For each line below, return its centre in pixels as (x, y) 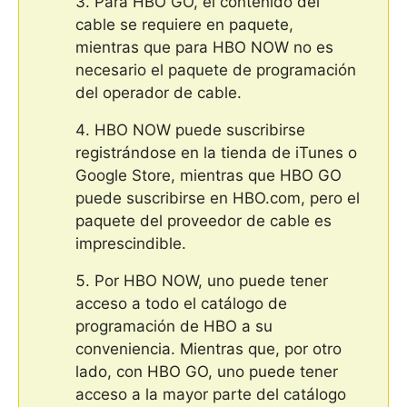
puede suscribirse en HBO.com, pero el (218, 198)
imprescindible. (131, 243)
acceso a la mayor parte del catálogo (211, 394)
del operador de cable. (159, 92)
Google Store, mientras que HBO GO (208, 175)
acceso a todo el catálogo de (181, 303)
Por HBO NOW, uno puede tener (211, 280)
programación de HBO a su (174, 326)
